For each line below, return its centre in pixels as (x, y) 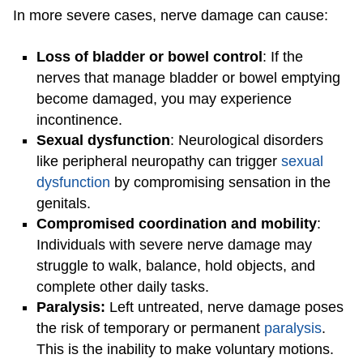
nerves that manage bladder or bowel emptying (188, 78)
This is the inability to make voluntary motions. (187, 350)
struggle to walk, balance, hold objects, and (176, 266)
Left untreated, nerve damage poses (226, 307)
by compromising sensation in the (220, 183)
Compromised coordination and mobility (177, 224)
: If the (283, 57)
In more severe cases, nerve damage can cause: (171, 16)
